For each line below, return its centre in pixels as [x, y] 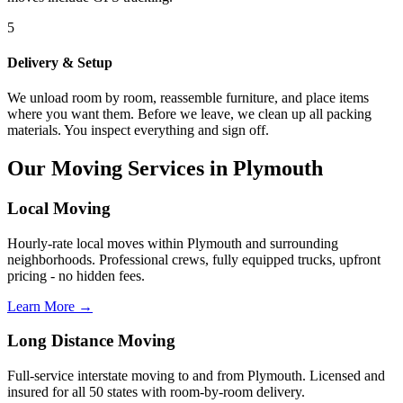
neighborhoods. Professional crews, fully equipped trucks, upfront [194, 259]
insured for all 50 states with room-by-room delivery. [156, 392]
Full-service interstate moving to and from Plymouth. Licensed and [196, 376]
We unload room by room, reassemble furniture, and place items [188, 98]
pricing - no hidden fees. [76, 275]
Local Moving [59, 208]
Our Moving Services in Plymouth [165, 168]
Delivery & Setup [60, 62]
